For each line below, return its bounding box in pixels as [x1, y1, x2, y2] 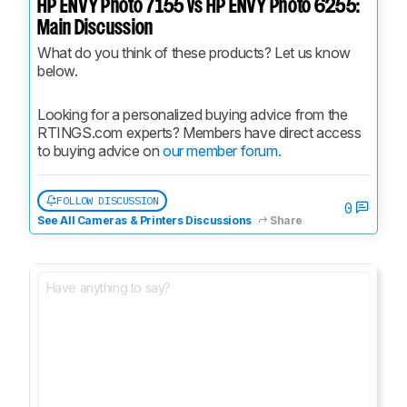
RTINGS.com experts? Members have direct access [37, 123, 362, 142]
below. [37, 61, 78, 80]
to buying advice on [37, 141, 163, 160]
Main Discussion [37, 18, 154, 38]
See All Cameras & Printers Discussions [37, 213, 252, 227]
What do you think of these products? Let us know [37, 43, 351, 62]
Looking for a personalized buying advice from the [37, 104, 348, 124]
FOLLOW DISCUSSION [56, 194, 159, 208]
